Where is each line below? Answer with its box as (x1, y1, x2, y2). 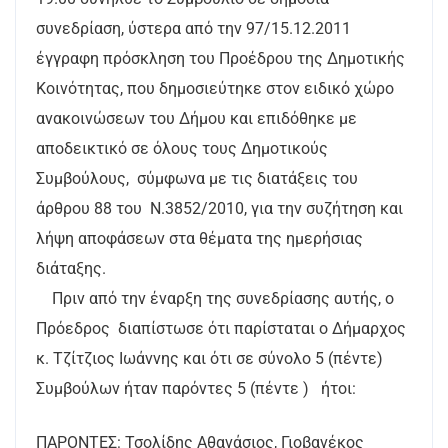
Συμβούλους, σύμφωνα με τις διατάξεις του (36, 169, 358, 188)
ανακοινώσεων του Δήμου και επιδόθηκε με (36, 109, 357, 128)
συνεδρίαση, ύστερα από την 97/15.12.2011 (36, 19, 351, 38)
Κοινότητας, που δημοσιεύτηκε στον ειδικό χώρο (36, 79, 394, 98)
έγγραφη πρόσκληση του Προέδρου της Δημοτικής (36, 49, 405, 68)
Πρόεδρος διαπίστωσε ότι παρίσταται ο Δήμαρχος (36, 319, 406, 338)
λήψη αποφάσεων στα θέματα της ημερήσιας (36, 229, 363, 248)
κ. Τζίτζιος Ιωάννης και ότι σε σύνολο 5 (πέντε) (36, 349, 387, 368)
